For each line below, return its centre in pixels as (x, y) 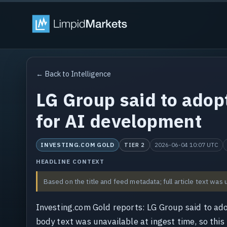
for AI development (119, 121)
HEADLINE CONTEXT (70, 162)
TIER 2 (135, 145)
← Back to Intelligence (73, 73)
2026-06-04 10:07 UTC (186, 145)
